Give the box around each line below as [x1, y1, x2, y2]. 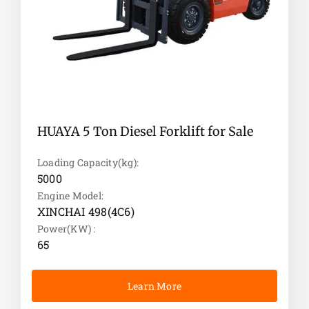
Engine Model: [37, 189, 104, 203]
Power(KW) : [37, 222, 96, 236]
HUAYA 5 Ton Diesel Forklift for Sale [37, 123, 253, 140]
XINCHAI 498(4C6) [37, 204, 134, 219]
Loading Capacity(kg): [37, 156, 139, 170]
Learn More [128, 279, 182, 293]
